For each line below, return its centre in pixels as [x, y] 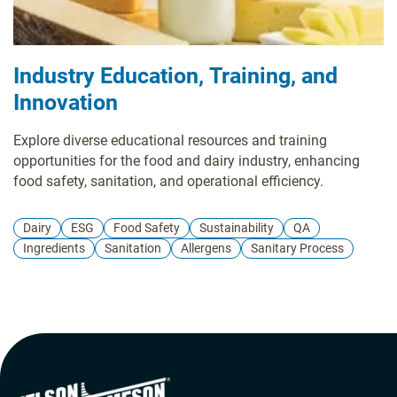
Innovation [66, 102]
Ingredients [54, 248]
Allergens [206, 248]
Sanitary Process [297, 248]
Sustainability [237, 227]
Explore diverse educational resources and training [170, 140]
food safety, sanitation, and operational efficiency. [168, 181]
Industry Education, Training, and [175, 75]
